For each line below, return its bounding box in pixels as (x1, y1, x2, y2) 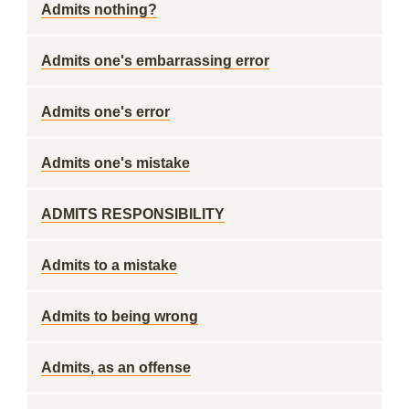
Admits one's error (41, 104, 170, 120)
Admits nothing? (41, 2, 157, 17)
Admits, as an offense (41, 360, 191, 375)
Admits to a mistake (41, 257, 177, 273)
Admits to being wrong (41, 309, 198, 324)
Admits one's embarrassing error (41, 53, 269, 68)
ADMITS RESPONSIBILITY (41, 206, 225, 222)
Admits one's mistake (41, 155, 190, 171)
